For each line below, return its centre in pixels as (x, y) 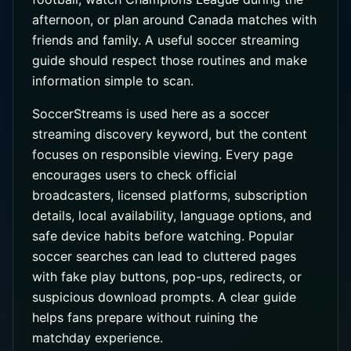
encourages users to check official (134, 175)
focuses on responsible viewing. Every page (163, 154)
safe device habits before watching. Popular (163, 236)
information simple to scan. (113, 81)
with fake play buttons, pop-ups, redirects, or (167, 277)
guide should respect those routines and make (170, 60)
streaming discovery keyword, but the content (170, 134)
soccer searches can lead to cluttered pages (164, 256)
